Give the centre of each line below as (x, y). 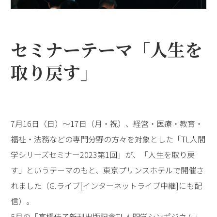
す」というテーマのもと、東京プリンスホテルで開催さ (108, 170)
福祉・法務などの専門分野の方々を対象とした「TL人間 (108, 139)
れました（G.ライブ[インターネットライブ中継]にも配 (107, 185)
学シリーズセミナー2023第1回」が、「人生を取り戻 (103, 154)
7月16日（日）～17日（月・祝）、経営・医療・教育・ (107, 123)
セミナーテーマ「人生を (107, 49)
